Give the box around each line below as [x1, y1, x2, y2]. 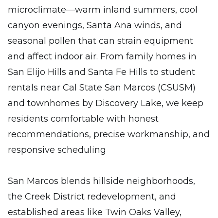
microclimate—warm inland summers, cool [8, 4, 198, 15]
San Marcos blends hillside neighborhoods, [8, 176, 195, 186]
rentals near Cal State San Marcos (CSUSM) [8, 82, 196, 93]
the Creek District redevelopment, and [8, 191, 176, 202]
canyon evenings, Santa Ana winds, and [8, 20, 182, 31]
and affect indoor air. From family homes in [8, 51, 197, 62]
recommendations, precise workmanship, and [8, 129, 210, 140]
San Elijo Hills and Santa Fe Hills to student [8, 67, 195, 77]
